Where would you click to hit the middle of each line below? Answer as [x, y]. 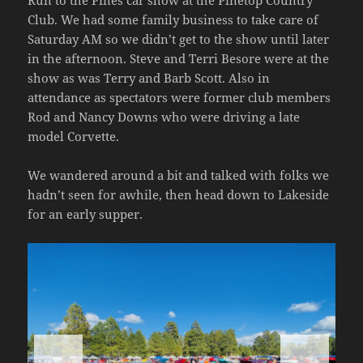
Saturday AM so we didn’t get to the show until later [179, 39]
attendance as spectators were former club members [179, 98]
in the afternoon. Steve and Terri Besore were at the [179, 59]
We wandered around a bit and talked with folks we [179, 175]
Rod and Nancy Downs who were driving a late [164, 117]
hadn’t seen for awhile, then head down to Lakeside [179, 195]
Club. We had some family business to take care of [173, 20]
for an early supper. [85, 214]
